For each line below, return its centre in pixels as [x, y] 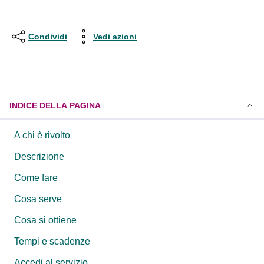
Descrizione [39, 156]
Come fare [36, 178]
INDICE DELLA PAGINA [55, 105]
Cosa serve [38, 199]
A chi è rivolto [42, 135]
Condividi [48, 36]
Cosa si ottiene [45, 220]
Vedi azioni [115, 36]
